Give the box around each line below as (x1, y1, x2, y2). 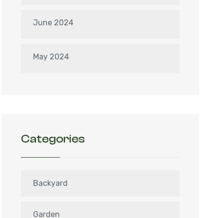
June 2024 (33, 18, 73, 27)
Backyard (33, 179, 68, 188)
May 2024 (33, 52, 69, 61)
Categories (21, 132, 85, 145)
